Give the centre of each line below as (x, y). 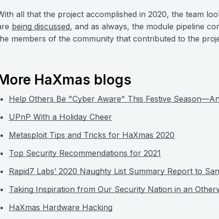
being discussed (41, 26)
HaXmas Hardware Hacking (61, 207)
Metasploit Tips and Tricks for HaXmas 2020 (92, 135)
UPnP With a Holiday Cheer (60, 117)
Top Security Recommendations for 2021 (85, 153)
